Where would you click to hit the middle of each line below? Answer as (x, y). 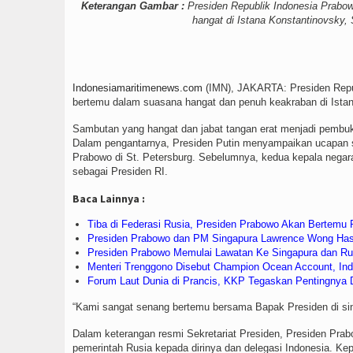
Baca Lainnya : (109, 199)
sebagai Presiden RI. (120, 172)
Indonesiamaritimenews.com (137, 88)
